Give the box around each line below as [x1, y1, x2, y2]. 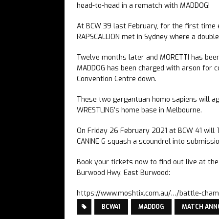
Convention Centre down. [77, 74, 156, 84]
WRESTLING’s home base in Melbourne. [77, 105, 202, 115]
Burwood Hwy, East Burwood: [77, 168, 170, 177]
